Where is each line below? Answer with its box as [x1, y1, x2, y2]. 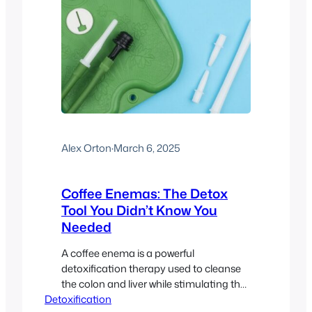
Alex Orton [61, 141, 111, 156]
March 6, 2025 [114, 141, 180, 156]
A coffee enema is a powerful [61, 246, 194, 261]
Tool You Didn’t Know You [61, 201, 217, 219]
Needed [61, 217, 111, 236]
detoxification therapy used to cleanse [61, 261, 241, 276]
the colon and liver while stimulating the [61, 276, 246, 292]
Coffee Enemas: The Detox [61, 184, 228, 203]
